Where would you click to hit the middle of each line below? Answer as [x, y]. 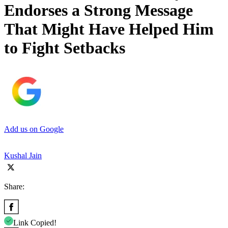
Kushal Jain [23, 155]
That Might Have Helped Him [109, 29]
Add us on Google [34, 129]
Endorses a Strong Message [98, 10]
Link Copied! [35, 222]
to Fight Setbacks [65, 48]
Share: [14, 186]
